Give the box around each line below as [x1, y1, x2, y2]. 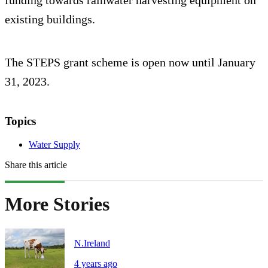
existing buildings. [5, 13, 95, 26]
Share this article [5, 159, 67, 170]
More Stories [5, 193, 109, 215]
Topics [5, 115, 36, 128]
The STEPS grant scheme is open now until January [5, 56, 255, 69]
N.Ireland [74, 237, 110, 248]
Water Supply [29, 139, 80, 150]
